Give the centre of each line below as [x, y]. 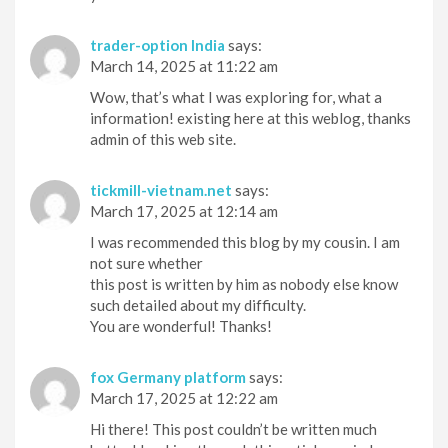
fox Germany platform [168, 377]
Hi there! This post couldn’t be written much [233, 429]
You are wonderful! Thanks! [181, 326]
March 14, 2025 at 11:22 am [184, 66]
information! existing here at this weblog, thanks [250, 118]
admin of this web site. [163, 139]
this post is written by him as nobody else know [244, 284]
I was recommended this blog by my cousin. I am [245, 242]
